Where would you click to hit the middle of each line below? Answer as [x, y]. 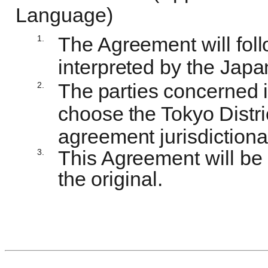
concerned [211, 91]
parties [128, 91]
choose [91, 114]
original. [127, 179]
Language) [65, 15]
